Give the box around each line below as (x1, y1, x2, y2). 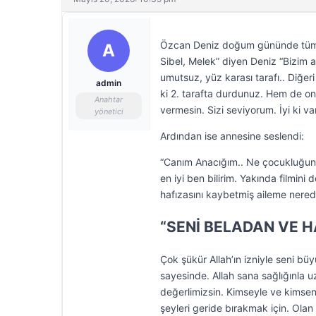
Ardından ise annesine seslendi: (160, 130, 304, 142)
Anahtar (95, 95, 123, 104)
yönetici (94, 107, 123, 116)
